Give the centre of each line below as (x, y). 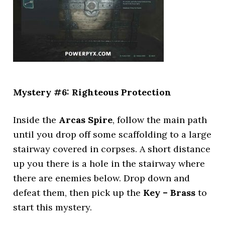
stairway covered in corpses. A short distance (112, 149)
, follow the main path (160, 120)
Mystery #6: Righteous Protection (92, 92)
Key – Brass (170, 193)
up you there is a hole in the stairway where (109, 163)
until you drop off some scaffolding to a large (113, 134)
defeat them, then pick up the (78, 193)
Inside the (36, 120)
